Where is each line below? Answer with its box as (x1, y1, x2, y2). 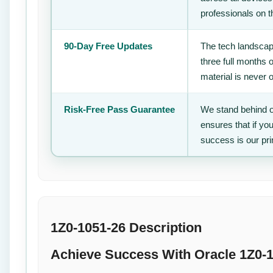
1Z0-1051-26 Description (51, 220, 202, 236)
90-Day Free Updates (64, 40, 152, 51)
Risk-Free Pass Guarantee (64, 104, 175, 115)
